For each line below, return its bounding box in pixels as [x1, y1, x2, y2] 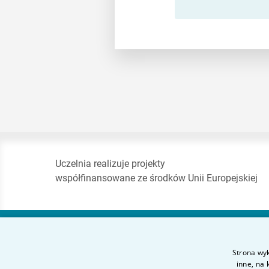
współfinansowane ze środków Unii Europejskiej [55, 172, 258, 184]
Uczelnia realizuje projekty [55, 157, 165, 169]
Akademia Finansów [132, 236, 240, 251]
